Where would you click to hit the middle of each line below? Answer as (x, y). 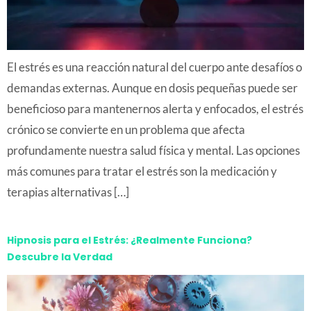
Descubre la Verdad (60, 257)
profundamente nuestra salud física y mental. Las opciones (153, 150)
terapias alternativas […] (68, 192)
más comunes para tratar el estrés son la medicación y (142, 171)
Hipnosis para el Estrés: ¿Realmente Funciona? (129, 240)
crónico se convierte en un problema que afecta (126, 129)
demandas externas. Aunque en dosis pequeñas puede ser (152, 87)
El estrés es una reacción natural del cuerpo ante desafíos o (154, 67)
